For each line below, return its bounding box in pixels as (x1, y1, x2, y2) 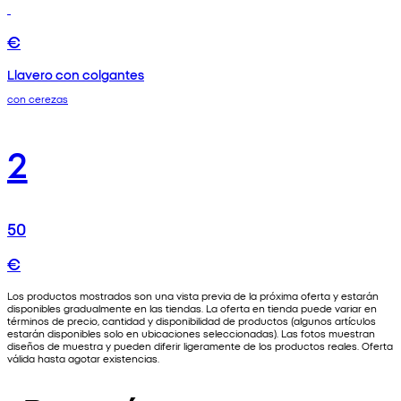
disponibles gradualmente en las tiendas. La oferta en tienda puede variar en (7, 301, 377, 316)
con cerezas (7, 91, 68, 107)
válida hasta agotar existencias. (7, 351, 159, 366)
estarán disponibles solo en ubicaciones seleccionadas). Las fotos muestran (7, 326, 375, 341)
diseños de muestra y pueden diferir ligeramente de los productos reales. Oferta (7, 338, 393, 354)
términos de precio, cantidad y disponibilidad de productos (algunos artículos (7, 313, 376, 328)
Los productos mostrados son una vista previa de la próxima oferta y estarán (7, 288, 379, 303)
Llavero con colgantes (7, 64, 144, 83)
